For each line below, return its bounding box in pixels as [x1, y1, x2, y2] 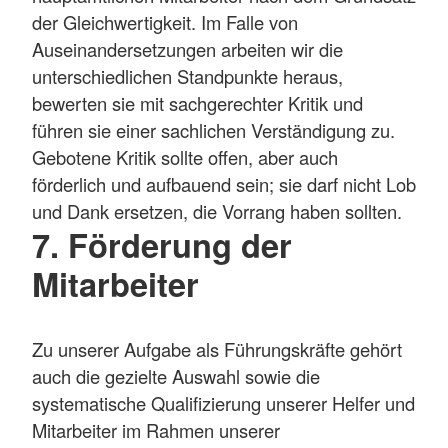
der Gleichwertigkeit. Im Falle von [32, 9, 298, 36]
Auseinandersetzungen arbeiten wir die [32, 36, 343, 63]
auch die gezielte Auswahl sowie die [32, 362, 320, 389]
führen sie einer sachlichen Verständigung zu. [32, 117, 395, 144]
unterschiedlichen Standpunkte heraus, [32, 63, 343, 90]
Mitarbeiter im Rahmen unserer [32, 416, 280, 443]
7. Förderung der [32, 221, 292, 269]
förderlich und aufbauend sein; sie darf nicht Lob [32, 171, 416, 198]
